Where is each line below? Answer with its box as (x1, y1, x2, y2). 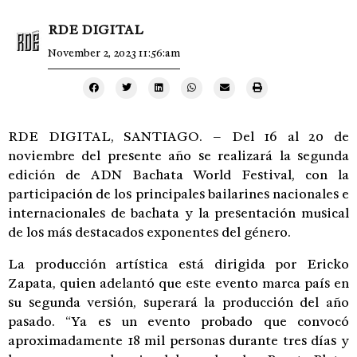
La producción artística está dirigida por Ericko (8, 255, 349, 273)
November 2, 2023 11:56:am (48, 45, 180, 60)
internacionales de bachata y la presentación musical (8, 204, 349, 222)
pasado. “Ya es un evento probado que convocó (8, 312, 349, 330)
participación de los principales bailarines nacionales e (8, 185, 349, 202)
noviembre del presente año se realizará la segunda (8, 147, 349, 164)
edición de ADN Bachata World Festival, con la (8, 166, 349, 183)
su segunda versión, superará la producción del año (8, 293, 349, 311)
